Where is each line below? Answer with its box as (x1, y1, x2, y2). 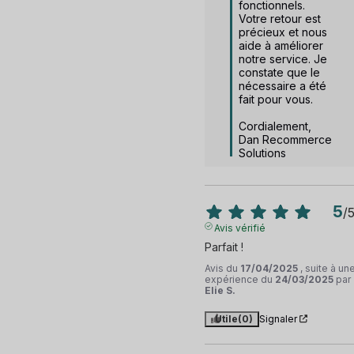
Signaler (258, 312, 297, 325)
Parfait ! (204, 239, 243, 254)
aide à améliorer (238, 38, 323, 52)
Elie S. (204, 284, 235, 296)
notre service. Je (238, 51, 327, 66)
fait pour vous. (238, 92, 313, 106)
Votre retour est (238, 11, 321, 25)
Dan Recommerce (238, 132, 332, 146)
